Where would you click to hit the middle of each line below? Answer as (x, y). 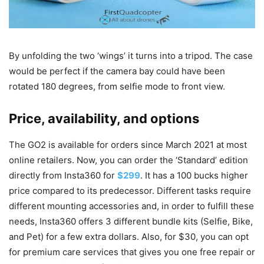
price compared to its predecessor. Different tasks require (130, 191)
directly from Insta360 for (63, 176)
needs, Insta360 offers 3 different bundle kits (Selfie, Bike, (131, 222)
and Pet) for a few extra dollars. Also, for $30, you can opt (129, 237)
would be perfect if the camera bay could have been (117, 71)
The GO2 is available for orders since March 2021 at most (128, 145)
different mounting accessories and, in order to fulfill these (131, 206)
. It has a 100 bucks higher (194, 176)
